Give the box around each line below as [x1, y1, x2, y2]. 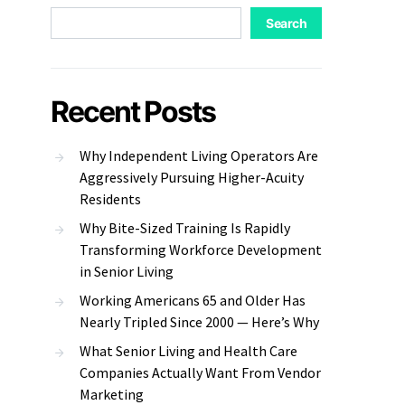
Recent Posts [51, 94, 215, 129]
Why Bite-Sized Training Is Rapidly [80, 219, 290, 237]
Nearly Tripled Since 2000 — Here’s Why [80, 313, 319, 331]
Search [266, 15, 306, 31]
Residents [80, 190, 141, 208]
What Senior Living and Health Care [80, 342, 297, 360]
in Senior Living [80, 262, 174, 280]
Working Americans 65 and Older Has [80, 291, 306, 309]
